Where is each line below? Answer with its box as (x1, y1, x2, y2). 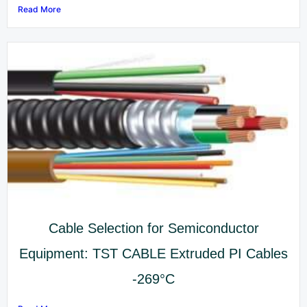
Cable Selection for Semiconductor (48, 221, 259, 236)
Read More (18, 3, 61, 14)
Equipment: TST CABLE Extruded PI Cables (19, 246, 288, 262)
